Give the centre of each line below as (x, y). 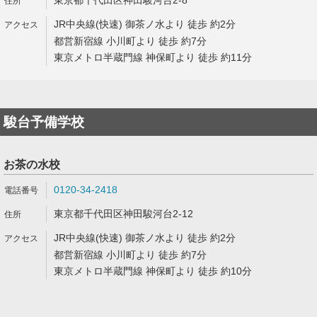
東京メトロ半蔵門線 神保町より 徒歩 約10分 (153, 271)
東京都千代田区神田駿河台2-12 (123, 214)
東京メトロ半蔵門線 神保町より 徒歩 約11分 (153, 57)
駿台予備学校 (44, 122)
